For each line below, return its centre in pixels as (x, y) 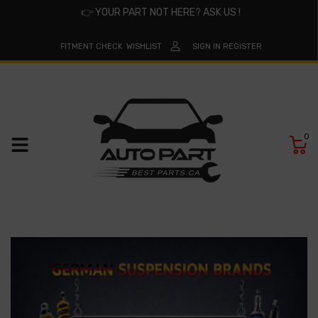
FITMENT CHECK (91, 46)
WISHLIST (144, 46)
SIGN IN (206, 46)
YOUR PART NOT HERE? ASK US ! (167, 12)
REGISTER (242, 46)
